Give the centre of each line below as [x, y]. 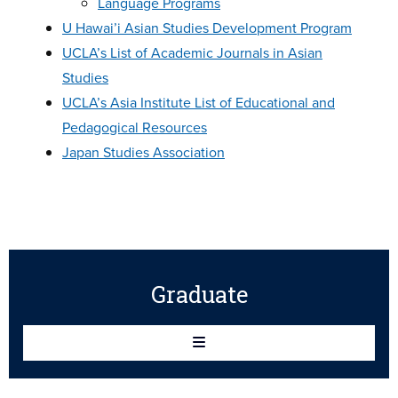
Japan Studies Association [143, 152]
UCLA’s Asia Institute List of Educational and [199, 102]
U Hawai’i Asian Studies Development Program [207, 28]
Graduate [199, 294]
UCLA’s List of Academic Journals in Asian [192, 52]
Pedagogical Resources [135, 127]
